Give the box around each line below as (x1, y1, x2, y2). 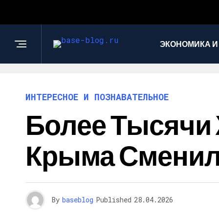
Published (96, 195, 131, 204)
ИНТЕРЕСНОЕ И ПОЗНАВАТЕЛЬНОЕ (25, 91, 169, 103)
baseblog (62, 195, 93, 204)
